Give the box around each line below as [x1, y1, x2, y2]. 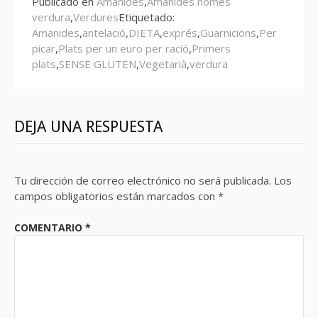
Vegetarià [139, 56, 187, 71]
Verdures [73, 9, 119, 24]
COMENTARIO [14, 221, 85, 234]
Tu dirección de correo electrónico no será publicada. [14, 172, 271, 187]
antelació [82, 25, 126, 40]
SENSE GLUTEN [59, 56, 136, 71]
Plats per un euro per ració [58, 40, 189, 55]
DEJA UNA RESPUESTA [14, 117, 163, 136]
